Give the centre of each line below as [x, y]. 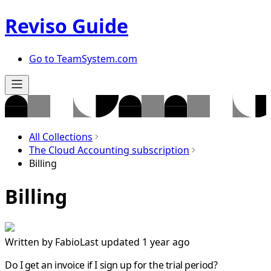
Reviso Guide [67, 26]
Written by [30, 242]
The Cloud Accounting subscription [109, 150]
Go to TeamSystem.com [83, 58]
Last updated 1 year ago [135, 242]
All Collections [61, 137]
